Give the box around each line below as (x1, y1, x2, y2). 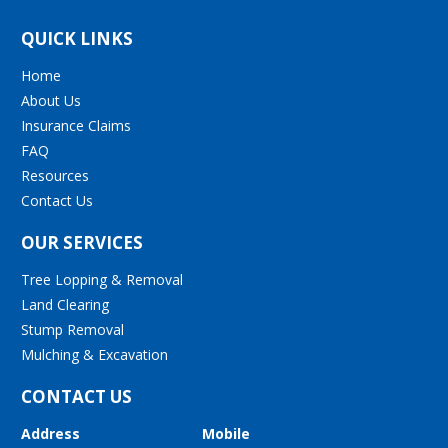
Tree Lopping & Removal (21, 269, 184, 289)
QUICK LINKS (21, 26, 134, 50)
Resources (21, 165, 90, 185)
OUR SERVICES (21, 230, 144, 254)
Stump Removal (21, 319, 125, 339)
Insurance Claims (21, 115, 132, 135)
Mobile (202, 423, 251, 443)
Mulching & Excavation (21, 344, 169, 364)
